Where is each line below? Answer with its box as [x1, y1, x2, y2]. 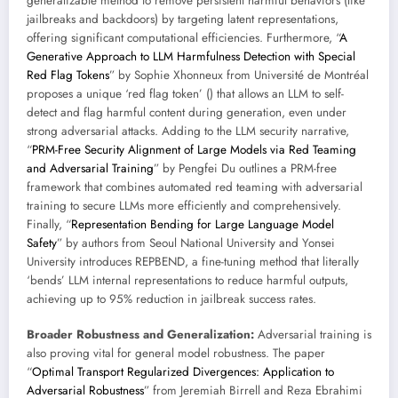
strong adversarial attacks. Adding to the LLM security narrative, [27, 122, 349, 139]
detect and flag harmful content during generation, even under [27, 103, 346, 121]
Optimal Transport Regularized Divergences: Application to [32, 362, 334, 380]
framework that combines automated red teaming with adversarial [27, 178, 362, 195]
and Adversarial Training [27, 159, 154, 177]
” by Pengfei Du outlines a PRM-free [154, 159, 337, 177]
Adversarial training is [254, 325, 371, 343]
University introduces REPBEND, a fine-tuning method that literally [27, 252, 359, 270]
